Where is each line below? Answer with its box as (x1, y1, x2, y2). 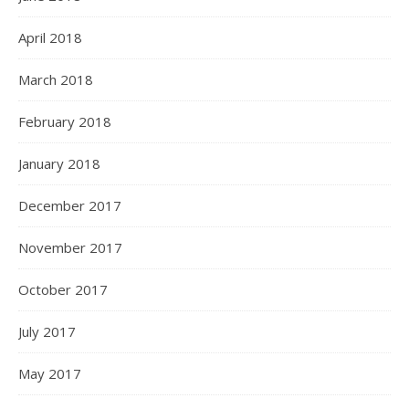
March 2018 (18, 70, 93, 89)
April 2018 (18, 28, 82, 47)
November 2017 (18, 238, 122, 257)
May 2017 (18, 364, 81, 383)
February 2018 (18, 112, 111, 131)
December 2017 (18, 196, 121, 215)
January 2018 (18, 154, 100, 173)
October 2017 (18, 280, 108, 299)
